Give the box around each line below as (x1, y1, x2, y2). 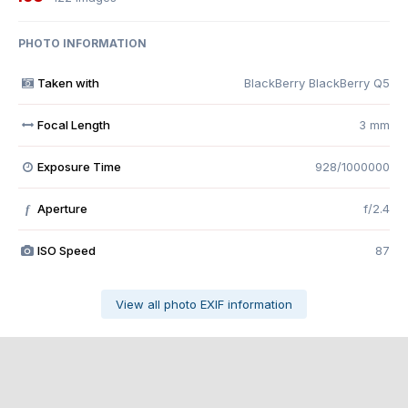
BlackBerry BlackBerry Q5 (244, 76, 390, 91)
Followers (240, 381, 294, 396)
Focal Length (36, 117, 110, 133)
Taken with (36, 76, 99, 91)
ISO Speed (36, 243, 96, 259)
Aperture (36, 201, 87, 217)
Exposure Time (36, 159, 121, 175)
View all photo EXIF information (116, 297, 292, 312)
